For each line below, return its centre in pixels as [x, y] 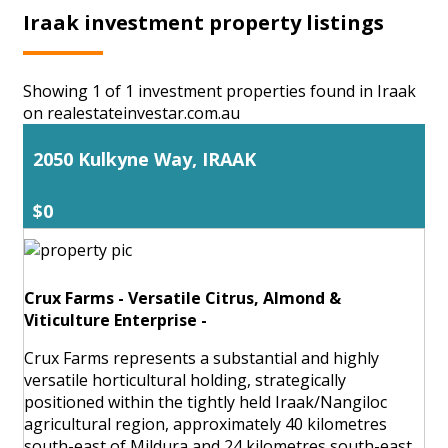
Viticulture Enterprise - [115, 319]
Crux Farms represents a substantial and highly [201, 357]
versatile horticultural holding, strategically [185, 379]
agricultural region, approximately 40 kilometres [205, 423]
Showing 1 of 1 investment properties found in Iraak [219, 90]
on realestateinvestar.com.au [131, 112]
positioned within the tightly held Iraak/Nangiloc [205, 401]
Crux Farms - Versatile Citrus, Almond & [182, 297]
